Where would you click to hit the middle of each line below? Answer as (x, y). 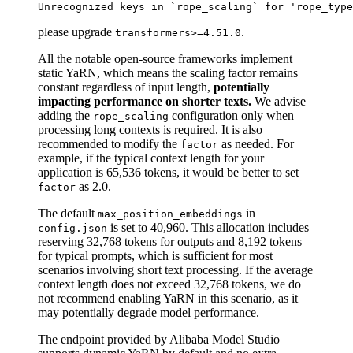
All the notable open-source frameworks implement (165, 58)
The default (68, 213)
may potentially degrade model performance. (149, 312)
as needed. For (256, 143)
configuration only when (231, 115)
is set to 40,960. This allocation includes (208, 227)
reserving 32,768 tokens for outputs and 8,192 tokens (170, 241)
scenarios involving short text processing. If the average (175, 269)
